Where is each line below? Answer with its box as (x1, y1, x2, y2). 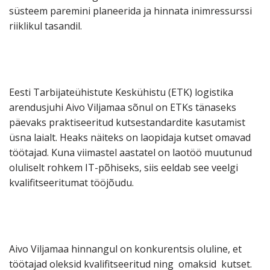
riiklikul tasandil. (9, 19, 82, 33)
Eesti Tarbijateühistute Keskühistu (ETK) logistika (9, 86, 233, 99)
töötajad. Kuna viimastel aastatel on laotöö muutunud (9, 146, 252, 160)
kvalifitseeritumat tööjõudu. (9, 176, 134, 190)
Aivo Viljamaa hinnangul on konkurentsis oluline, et (9, 242, 242, 256)
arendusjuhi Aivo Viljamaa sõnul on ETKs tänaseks (9, 101, 236, 115)
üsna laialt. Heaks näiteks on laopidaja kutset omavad (9, 131, 251, 145)
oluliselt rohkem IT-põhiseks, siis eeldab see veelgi (9, 161, 238, 175)
